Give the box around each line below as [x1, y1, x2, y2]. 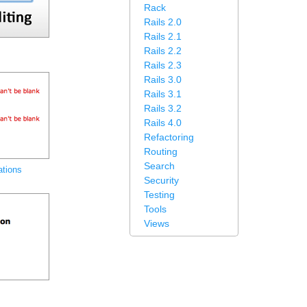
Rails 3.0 [144, 74, 182, 85]
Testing [144, 189, 175, 200]
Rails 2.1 [144, 31, 182, 42]
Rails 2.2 [144, 45, 182, 56]
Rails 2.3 [144, 60, 182, 71]
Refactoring [144, 132, 194, 143]
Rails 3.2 [144, 103, 182, 114]
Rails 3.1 [144, 88, 182, 99]
